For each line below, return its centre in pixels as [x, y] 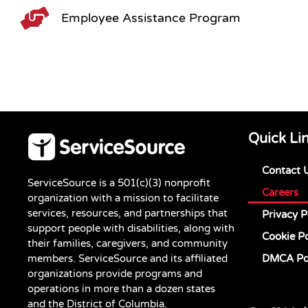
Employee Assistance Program [151, 18]
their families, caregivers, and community [128, 243]
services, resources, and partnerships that [128, 213]
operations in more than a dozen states [121, 288]
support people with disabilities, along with [131, 228]
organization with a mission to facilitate [123, 198]
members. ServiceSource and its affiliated [128, 258]
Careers [280, 192]
